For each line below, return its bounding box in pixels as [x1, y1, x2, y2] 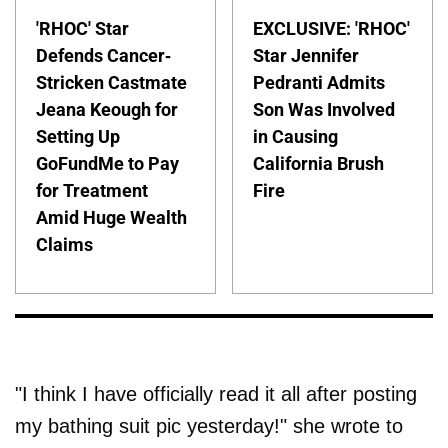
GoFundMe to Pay [36, 153, 179, 174]
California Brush [253, 153, 385, 174]
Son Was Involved [253, 99, 396, 120]
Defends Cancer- [36, 45, 171, 66]
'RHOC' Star [36, 18, 129, 39]
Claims [36, 234, 93, 255]
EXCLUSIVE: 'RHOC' [253, 18, 411, 39]
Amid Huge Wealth [36, 207, 187, 228]
